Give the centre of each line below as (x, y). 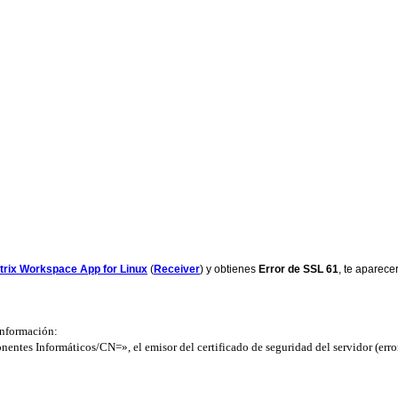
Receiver (177, 269)
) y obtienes (229, 269)
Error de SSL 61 (298, 269)
